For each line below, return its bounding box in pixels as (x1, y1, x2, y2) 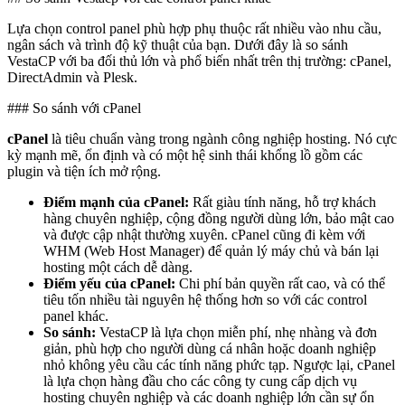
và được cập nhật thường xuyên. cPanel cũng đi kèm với (43, 226, 365, 242)
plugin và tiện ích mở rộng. (7, 163, 161, 179)
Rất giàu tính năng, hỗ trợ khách (189, 193, 376, 210)
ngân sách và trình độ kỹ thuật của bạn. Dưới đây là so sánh (7, 36, 348, 52)
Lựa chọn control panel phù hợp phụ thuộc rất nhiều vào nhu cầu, (7, 20, 381, 36)
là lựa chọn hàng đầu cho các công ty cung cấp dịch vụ (43, 372, 357, 389)
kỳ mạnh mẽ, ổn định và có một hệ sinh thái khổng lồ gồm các (7, 146, 363, 163)
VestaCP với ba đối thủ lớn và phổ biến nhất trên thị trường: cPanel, (7, 52, 391, 69)
